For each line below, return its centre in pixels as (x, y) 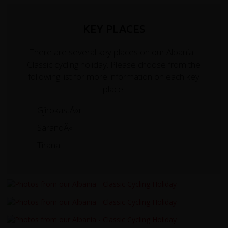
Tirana (49, 145)
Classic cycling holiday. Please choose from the (114, 64)
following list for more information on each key (114, 76)
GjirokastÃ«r (60, 110)
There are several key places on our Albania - (114, 52)
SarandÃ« (55, 127)
